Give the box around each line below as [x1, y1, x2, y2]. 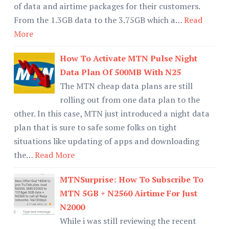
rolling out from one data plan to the [60, 94, 200, 105]
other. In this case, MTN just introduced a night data [14, 107, 210, 119]
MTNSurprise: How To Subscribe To [60, 173, 203, 185]
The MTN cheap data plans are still [60, 80, 193, 91]
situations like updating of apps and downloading [14, 135, 199, 147]
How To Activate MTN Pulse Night [60, 52, 197, 64]
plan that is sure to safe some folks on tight [14, 121, 177, 133]
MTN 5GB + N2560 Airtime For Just [60, 187, 197, 199]
